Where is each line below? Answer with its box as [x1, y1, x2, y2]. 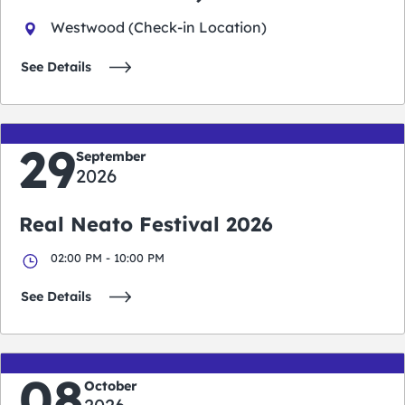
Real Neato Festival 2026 [19, 212, 273, 238]
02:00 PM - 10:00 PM [51, 250, 165, 266]
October [84, 378, 137, 395]
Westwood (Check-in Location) [51, 18, 267, 37]
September [76, 148, 146, 165]
